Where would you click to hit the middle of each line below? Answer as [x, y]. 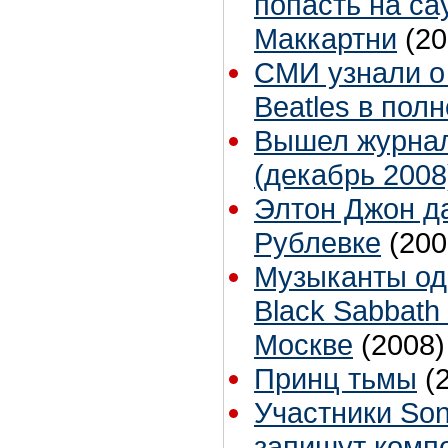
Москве [303, 345]
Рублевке [317, 243]
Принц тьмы [335, 379]
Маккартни [325, 39]
